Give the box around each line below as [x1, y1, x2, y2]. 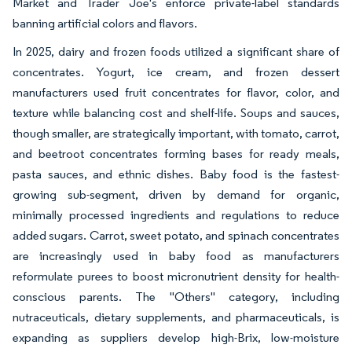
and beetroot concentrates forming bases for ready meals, [13, 145, 339, 161]
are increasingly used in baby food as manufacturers [13, 247, 339, 263]
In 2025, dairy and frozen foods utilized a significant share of [13, 43, 339, 59]
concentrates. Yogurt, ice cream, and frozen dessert [13, 64, 339, 79]
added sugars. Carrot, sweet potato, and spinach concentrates [13, 227, 339, 243]
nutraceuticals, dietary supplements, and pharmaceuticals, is [13, 309, 339, 324]
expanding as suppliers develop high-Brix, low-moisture [13, 329, 339, 345]
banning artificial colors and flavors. [13, 15, 197, 31]
